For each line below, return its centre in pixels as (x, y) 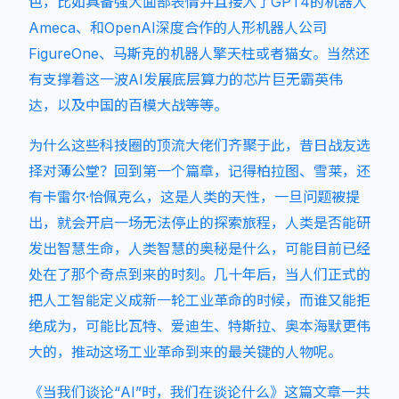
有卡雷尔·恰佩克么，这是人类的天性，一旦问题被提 (194, 197)
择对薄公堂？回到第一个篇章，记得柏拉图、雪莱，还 (199, 171)
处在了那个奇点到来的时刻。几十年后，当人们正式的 (199, 274)
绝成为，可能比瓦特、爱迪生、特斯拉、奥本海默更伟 (199, 326)
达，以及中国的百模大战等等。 (128, 105)
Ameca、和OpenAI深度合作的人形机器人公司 (178, 28)
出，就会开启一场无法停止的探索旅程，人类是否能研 (199, 223)
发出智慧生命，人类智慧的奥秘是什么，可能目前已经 (199, 248)
